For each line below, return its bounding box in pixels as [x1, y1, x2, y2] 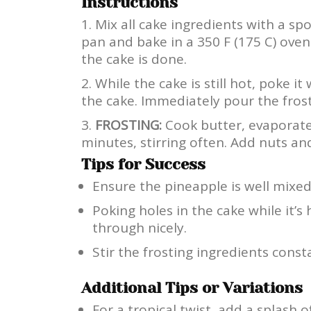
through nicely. [92, 218, 187, 237]
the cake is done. [81, 49, 187, 68]
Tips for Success [81, 155, 205, 173]
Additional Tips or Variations [81, 278, 303, 296]
